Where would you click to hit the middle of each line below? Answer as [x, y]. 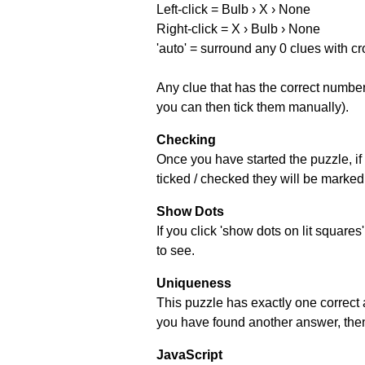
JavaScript [189, 354]
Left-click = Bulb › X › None [233, 9]
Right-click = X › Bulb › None [238, 29]
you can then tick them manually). [253, 107]
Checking [186, 139]
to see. [176, 250]
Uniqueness [194, 283]
